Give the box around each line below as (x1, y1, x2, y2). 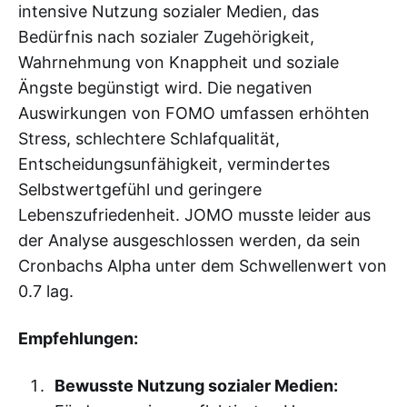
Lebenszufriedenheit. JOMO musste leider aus (18, 204, 371, 224)
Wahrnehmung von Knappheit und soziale (18, 52, 339, 72)
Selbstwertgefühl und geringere (18, 179, 262, 199)
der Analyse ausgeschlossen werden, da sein (18, 230, 361, 250)
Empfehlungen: (18, 328, 138, 348)
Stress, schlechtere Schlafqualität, (18, 128, 280, 148)
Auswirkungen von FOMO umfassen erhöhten (18, 103, 370, 123)
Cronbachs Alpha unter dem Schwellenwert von (18, 255, 387, 275)
